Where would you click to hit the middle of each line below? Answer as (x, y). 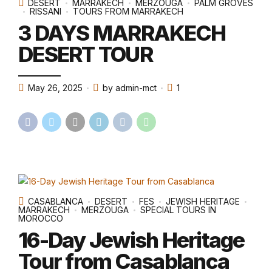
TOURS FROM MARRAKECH (128, 12)
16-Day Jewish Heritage (131, 240)
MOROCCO (41, 219)
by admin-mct (130, 88)
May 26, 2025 (55, 88)
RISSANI (46, 12)
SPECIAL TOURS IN (178, 210)
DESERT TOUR (85, 54)
